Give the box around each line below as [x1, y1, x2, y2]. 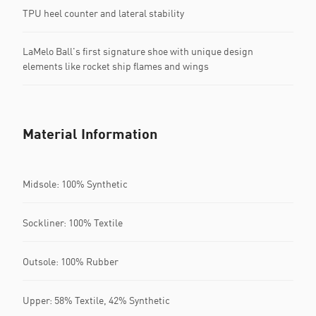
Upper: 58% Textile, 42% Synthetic [23, 293, 170, 306]
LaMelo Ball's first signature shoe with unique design [23, 45, 253, 58]
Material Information [23, 125, 157, 142]
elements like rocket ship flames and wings [23, 60, 209, 73]
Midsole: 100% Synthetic [23, 177, 128, 190]
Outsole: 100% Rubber [23, 255, 119, 267]
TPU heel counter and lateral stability [23, 6, 184, 19]
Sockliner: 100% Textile [23, 216, 123, 229]
